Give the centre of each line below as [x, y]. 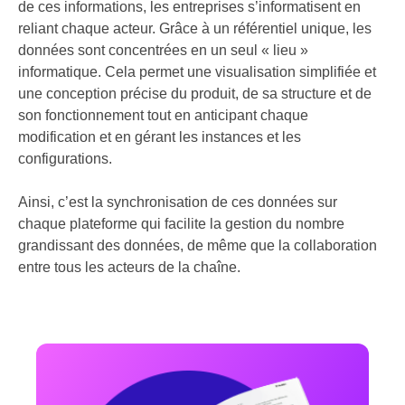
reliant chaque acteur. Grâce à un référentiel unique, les [195, 28]
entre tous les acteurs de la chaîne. [129, 267]
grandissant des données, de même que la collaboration [198, 245]
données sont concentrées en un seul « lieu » [163, 50]
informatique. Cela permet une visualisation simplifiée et [197, 72]
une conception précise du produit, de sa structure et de [195, 94]
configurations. [65, 159]
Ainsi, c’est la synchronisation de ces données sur [178, 202]
